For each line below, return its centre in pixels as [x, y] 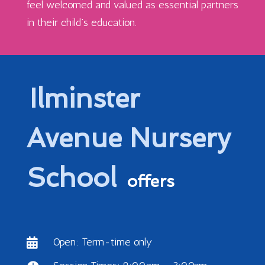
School [75, 177]
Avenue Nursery [128, 138]
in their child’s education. [81, 22]
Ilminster [85, 98]
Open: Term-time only [102, 242]
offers [151, 181]
